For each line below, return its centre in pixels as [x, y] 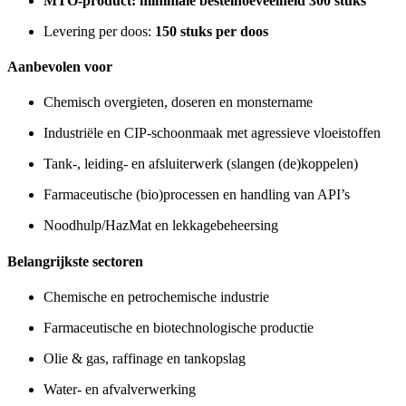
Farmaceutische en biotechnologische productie [179, 327]
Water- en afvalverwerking [120, 389]
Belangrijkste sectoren [75, 261]
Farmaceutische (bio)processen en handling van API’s [197, 195]
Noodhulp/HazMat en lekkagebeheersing [161, 226]
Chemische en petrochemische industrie [156, 296]
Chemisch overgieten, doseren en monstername [178, 102]
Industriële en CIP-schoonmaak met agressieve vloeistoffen [212, 133]
